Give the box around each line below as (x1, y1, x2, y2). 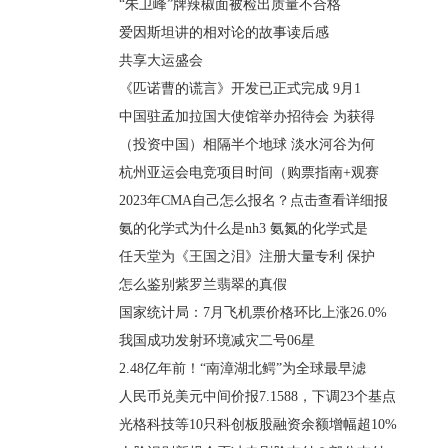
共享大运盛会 (119, 53, 203, 68)
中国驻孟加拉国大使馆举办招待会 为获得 (119, 109, 375, 124)
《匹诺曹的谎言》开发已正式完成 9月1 (119, 81, 361, 96)
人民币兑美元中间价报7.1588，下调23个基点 (119, 389, 396, 404)
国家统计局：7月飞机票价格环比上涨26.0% (119, 305, 387, 320)
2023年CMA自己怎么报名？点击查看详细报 (119, 193, 388, 208)
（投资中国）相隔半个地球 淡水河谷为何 (119, 137, 375, 152)
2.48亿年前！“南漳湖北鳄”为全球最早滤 (119, 361, 366, 376)
